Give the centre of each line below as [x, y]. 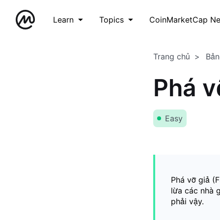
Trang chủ [172, 56]
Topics [111, 20]
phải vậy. [187, 201]
